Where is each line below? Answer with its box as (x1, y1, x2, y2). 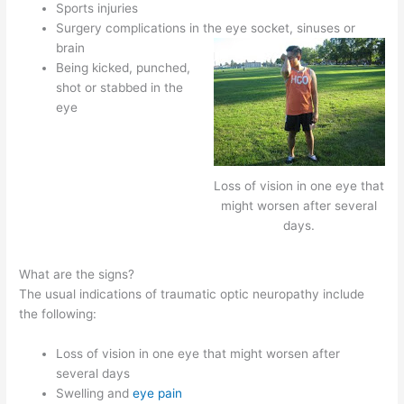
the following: (19, 306, 97, 321)
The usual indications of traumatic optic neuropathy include (19, 286, 365, 301)
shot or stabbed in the (56, 80, 184, 96)
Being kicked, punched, (56, 60, 191, 76)
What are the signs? (19, 266, 135, 281)
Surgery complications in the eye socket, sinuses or (56, 21, 356, 36)
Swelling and (56, 385, 133, 400)
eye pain (133, 385, 183, 400)
